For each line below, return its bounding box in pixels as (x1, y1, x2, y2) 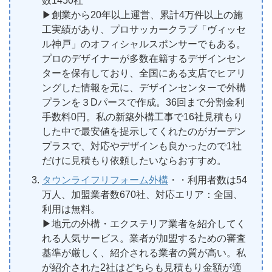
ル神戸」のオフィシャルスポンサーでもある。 (42, 38, 246, 49)
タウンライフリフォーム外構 (42, 174, 168, 185)
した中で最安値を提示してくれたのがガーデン (42, 126, 246, 137)
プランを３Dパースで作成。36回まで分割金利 (42, 97, 245, 107)
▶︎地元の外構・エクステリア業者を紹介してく (42, 218, 246, 229)
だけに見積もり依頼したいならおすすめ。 (42, 155, 226, 166)
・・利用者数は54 (168, 174, 247, 185)
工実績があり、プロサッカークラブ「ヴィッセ (42, 24, 246, 35)
